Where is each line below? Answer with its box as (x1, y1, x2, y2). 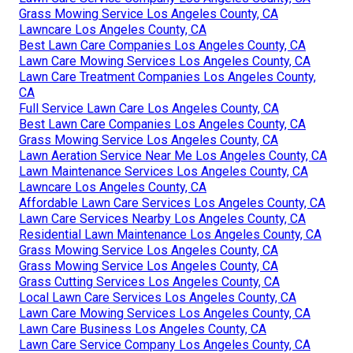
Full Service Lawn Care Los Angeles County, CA (19, 100, 279, 116)
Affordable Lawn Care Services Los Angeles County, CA (19, 195, 325, 210)
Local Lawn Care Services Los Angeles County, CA (19, 289, 296, 305)
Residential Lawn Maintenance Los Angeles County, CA (19, 226, 321, 242)
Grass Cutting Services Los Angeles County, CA (19, 273, 280, 289)
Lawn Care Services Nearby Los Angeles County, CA (19, 210, 306, 226)
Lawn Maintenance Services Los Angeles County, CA (19, 163, 308, 179)
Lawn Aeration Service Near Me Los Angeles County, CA (19, 147, 327, 163)
